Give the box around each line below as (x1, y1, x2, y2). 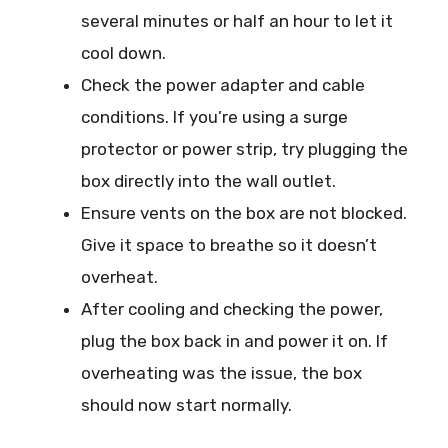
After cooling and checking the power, (81, 298, 383, 319)
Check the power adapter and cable (81, 74, 365, 95)
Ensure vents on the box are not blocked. (81, 202, 407, 223)
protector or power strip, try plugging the (81, 138, 408, 159)
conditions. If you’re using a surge (81, 106, 348, 127)
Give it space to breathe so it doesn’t (81, 234, 377, 255)
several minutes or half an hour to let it (81, 10, 393, 31)
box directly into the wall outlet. (81, 170, 336, 191)
